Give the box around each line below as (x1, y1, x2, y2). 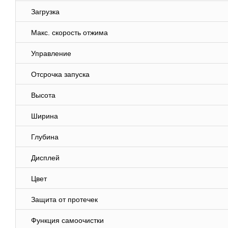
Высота (31, 91, 55, 100)
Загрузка (31, 8, 60, 16)
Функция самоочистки (31, 216, 104, 225)
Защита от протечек (31, 195, 98, 204)
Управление (31, 49, 71, 58)
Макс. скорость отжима (31, 28, 108, 37)
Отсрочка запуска (31, 70, 90, 79)
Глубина (31, 133, 59, 141)
